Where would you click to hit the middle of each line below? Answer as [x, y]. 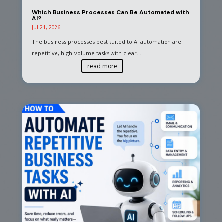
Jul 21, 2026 [46, 27]
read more [102, 66]
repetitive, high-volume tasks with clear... [86, 53]
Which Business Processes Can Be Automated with [110, 13]
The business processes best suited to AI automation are [106, 42]
